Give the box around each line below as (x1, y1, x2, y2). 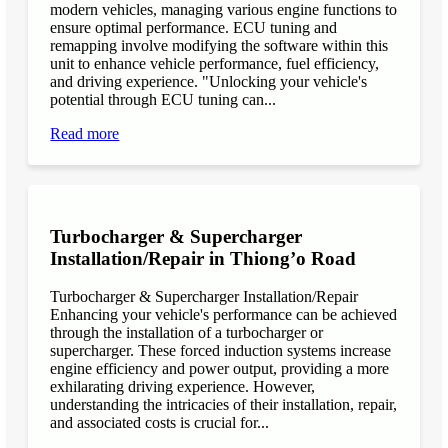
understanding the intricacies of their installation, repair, (50, 396, 398, 414)
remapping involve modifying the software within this (50, 37, 389, 55)
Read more (50, 125, 120, 143)
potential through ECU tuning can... (50, 91, 277, 109)
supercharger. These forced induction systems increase (50, 342, 392, 360)
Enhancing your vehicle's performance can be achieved (50, 306, 398, 324)
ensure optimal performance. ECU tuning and (50, 19, 338, 37)
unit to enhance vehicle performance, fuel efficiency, (50, 55, 380, 73)
